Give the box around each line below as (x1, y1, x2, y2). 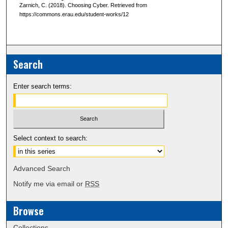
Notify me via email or (13, 180, 85, 188)
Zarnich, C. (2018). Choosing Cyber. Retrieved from (19, 2, 147, 8)
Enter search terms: (13, 82, 72, 90)
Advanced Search (13, 164, 71, 173)
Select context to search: (13, 134, 88, 142)
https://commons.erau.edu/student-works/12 (19, 11, 129, 17)
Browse (13, 204, 44, 219)
